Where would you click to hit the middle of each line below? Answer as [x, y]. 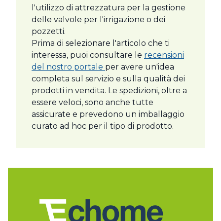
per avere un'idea [140, 67]
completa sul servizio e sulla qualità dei [108, 79]
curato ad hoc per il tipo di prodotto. [103, 126]
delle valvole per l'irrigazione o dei [98, 20]
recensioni [164, 55]
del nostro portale [68, 67]
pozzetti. [49, 32]
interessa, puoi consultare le [88, 55]
